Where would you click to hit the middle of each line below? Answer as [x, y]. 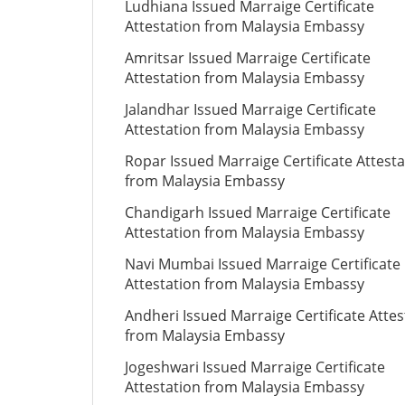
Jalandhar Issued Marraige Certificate [250, 109]
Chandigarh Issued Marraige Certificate [258, 212]
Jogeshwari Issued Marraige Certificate [255, 367]
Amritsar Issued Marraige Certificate [248, 58]
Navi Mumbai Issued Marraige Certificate [263, 264]
